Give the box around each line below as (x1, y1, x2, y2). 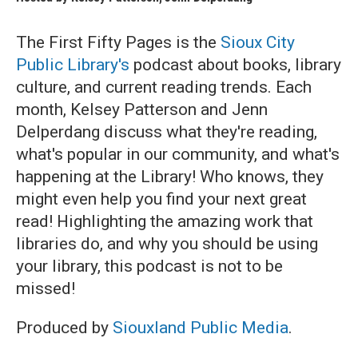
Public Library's (16, 55, 129, 74)
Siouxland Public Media (113, 318, 288, 337)
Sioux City (221, 33, 295, 52)
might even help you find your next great (16, 189, 307, 209)
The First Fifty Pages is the (16, 33, 221, 52)
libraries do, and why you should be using (16, 234, 318, 253)
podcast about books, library (129, 55, 341, 74)
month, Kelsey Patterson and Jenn (16, 100, 268, 119)
